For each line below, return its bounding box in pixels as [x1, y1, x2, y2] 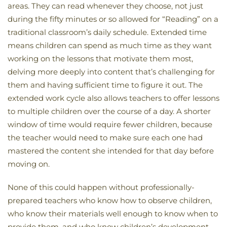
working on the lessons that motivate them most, [8, 53, 193, 63]
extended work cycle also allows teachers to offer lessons [8, 93, 219, 103]
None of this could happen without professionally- [8, 182, 195, 192]
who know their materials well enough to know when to [8, 208, 218, 218]
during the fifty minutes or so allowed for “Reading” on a [8, 14, 218, 24]
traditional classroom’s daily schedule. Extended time [8, 27, 207, 37]
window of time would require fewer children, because [8, 119, 212, 129]
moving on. [8, 159, 50, 169]
